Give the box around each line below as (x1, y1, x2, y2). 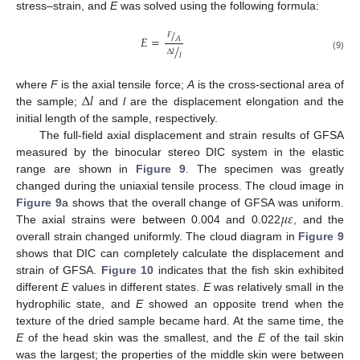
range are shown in (16, 162, 137, 175)
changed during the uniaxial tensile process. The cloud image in (16, 178, 344, 192)
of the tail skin (264, 330, 345, 344)
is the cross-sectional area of (194, 77, 345, 91)
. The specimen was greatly (185, 162, 345, 175)
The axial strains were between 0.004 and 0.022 (16, 212, 280, 226)
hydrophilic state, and (16, 297, 136, 310)
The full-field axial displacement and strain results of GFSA (39, 128, 344, 141)
